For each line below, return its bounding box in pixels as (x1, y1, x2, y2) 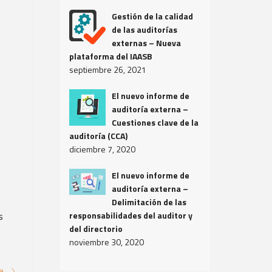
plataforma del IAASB (69, 50, 152, 63)
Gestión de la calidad (111, 10, 193, 22)
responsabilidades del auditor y (69, 209, 192, 222)
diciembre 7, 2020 (69, 143, 135, 155)
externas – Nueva (111, 36, 181, 49)
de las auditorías (111, 23, 177, 36)
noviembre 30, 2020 (69, 236, 144, 248)
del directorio (69, 222, 123, 235)
